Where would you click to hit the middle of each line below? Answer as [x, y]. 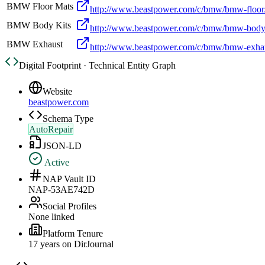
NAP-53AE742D [62, 190]
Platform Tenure [73, 234]
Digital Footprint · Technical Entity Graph [97, 66]
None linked [51, 217]
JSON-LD [62, 146]
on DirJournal [87, 244]
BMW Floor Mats [40, 7]
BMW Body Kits [39, 25]
